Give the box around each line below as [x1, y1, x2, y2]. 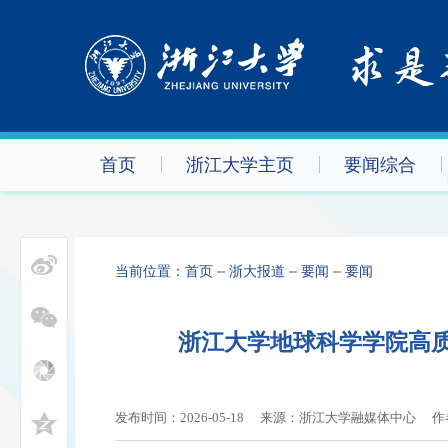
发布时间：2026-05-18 [114, 410, 244, 425]
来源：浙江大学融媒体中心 [259, 410, 416, 425]
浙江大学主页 [185, 155, 294, 175]
